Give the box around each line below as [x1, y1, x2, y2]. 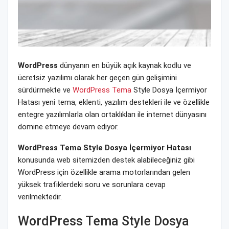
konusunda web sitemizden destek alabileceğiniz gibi [18, 155, 195, 165]
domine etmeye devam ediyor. [18, 122, 119, 131]
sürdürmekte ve [18, 85, 73, 95]
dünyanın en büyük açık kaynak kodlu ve [58, 60, 191, 70]
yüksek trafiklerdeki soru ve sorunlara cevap [18, 179, 166, 189]
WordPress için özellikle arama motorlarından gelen [18, 167, 190, 177]
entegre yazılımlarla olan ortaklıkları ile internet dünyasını [18, 109, 207, 119]
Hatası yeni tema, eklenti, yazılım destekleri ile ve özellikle [18, 97, 210, 107]
